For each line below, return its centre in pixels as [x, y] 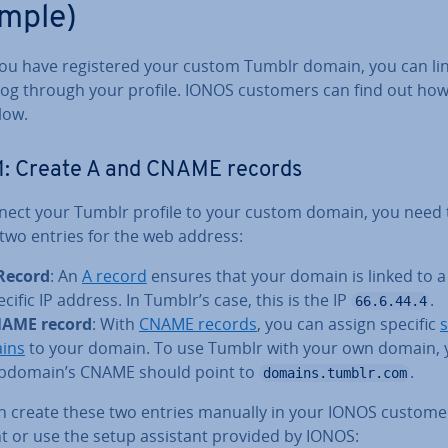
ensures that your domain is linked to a [296, 275]
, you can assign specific [348, 323]
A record [114, 275]
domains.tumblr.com [334, 372]
